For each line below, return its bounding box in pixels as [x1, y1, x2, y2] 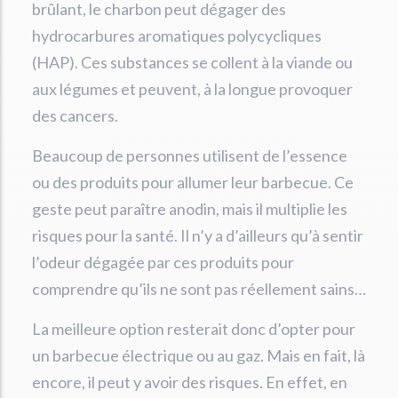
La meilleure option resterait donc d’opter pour [32, 319, 355, 339]
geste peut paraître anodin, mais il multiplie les [32, 199, 347, 219]
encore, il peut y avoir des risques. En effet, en [32, 372, 347, 393]
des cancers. [32, 106, 118, 126]
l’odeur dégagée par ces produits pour [32, 252, 294, 273]
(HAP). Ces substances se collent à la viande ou [32, 52, 353, 73]
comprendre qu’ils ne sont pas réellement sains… [32, 279, 366, 299]
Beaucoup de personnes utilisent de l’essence [32, 146, 347, 166]
